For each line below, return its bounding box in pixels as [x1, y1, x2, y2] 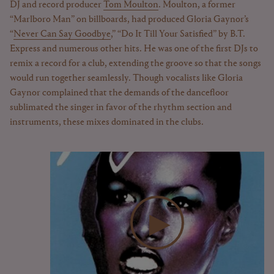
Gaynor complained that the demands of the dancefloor [10, 87, 229, 98]
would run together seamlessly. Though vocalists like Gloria [10, 73, 243, 83]
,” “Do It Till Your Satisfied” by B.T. [111, 29, 245, 39]
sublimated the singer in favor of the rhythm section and [10, 102, 232, 113]
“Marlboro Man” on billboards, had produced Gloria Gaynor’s [10, 14, 249, 24]
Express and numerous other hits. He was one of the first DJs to [10, 43, 258, 54]
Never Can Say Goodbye [13, 29, 111, 39]
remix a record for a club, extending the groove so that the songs [10, 58, 261, 68]
